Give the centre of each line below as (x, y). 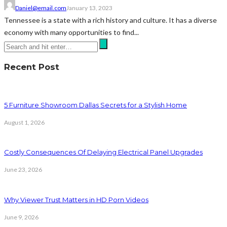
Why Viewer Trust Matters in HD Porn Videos (76, 199)
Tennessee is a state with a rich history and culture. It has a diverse (110, 20)
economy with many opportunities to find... (71, 32)
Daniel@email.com (41, 8)
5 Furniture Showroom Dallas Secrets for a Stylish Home (96, 105)
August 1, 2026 (24, 122)
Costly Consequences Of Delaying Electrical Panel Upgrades (103, 152)
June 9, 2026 (21, 217)
